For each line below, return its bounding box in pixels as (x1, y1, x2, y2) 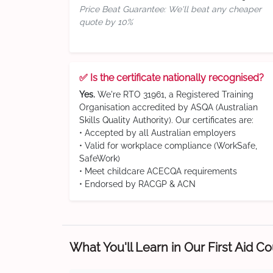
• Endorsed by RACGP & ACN (79, 179, 196, 189)
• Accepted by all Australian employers (79, 128, 236, 138)
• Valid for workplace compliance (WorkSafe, (79, 141, 257, 151)
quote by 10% (79, 17, 133, 27)
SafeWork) (79, 154, 120, 163)
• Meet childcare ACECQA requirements (79, 166, 237, 176)
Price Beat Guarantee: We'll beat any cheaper (79, 4, 261, 14)
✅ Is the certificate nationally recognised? (79, 72, 264, 83)
